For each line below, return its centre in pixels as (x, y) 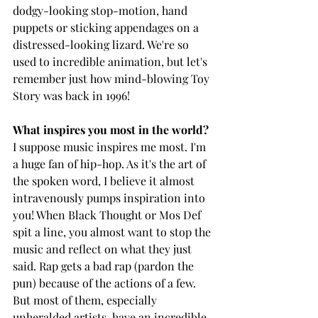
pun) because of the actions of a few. (106, 283)
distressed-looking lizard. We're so (102, 44)
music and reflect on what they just (104, 248)
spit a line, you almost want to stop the (113, 231)
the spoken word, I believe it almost (105, 180)
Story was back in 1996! (73, 95)
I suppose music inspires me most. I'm (111, 146)
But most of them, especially (86, 300)
